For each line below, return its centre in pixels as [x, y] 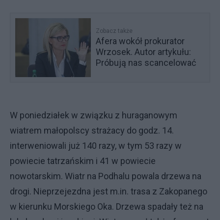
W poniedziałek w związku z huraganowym [94, 115]
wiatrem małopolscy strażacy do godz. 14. [92, 130]
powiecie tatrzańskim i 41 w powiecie [83, 161]
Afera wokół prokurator [140, 41]
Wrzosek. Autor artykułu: [144, 52]
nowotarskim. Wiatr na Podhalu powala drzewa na [106, 176]
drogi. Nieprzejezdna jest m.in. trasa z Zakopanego [109, 191]
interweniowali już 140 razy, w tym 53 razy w [96, 146]
